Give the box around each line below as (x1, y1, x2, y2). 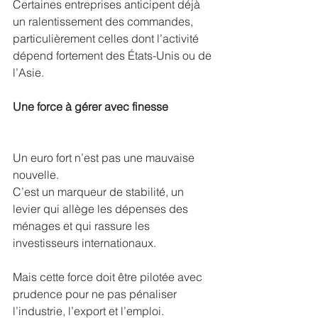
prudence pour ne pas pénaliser (13, 286, 180, 301)
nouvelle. (13, 167, 59, 182)
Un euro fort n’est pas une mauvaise (13, 150, 197, 165)
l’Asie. (13, 65, 44, 79)
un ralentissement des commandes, (13, 13, 196, 28)
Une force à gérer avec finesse (13, 99, 168, 114)
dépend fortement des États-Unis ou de (13, 48, 214, 62)
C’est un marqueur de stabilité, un (13, 184, 187, 199)
